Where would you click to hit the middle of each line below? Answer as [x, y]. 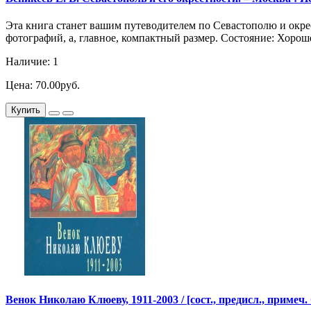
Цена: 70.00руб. [43, 85]
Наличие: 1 [32, 62]
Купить [26, 110]
